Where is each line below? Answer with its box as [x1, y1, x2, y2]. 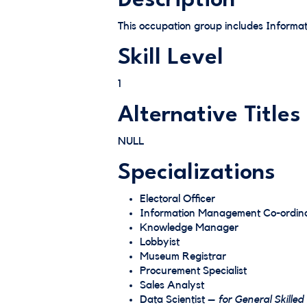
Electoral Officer [140, 193, 215, 204]
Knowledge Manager [140, 222, 238, 233]
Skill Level [118, 47, 223, 69]
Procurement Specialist [140, 265, 247, 276]
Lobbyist [140, 236, 180, 247]
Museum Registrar [140, 251, 226, 262]
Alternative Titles [118, 104, 301, 127]
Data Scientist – [140, 294, 215, 305]
